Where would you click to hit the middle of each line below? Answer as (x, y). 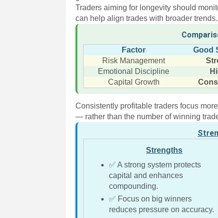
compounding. (134, 186)
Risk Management (134, 61)
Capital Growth (134, 82)
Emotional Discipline (134, 71)
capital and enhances (146, 175)
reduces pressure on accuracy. (162, 209)
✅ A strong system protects (155, 165)
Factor (134, 50)
